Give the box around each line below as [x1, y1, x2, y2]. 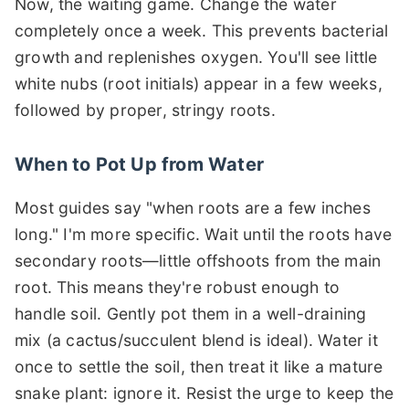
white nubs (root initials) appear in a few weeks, [15, 73, 383, 93]
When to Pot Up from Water [15, 153, 264, 176]
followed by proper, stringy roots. [15, 100, 276, 120]
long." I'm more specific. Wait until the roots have [15, 225, 393, 245]
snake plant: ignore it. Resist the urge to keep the [15, 383, 394, 404]
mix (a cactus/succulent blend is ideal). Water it [15, 330, 378, 351]
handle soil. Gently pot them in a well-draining [15, 304, 367, 324]
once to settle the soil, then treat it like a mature [15, 357, 383, 377]
